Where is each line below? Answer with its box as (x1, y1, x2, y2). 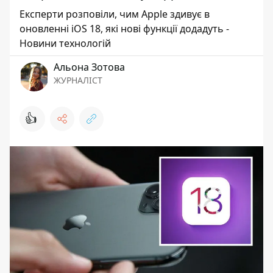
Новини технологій (19, 37, 111, 50)
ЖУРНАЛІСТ (54, 74, 102, 86)
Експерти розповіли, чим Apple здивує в (19, 7, 210, 21)
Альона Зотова (54, 60, 125, 74)
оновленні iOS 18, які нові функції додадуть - (19, 22, 229, 35)
